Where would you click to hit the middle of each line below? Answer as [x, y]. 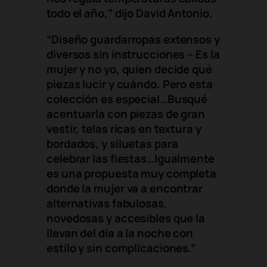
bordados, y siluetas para [112, 143]
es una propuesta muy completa [132, 173]
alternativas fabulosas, [107, 203]
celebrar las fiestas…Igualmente [131, 158]
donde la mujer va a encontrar [125, 188]
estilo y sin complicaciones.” [121, 248]
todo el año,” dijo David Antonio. [130, 13]
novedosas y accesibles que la [126, 218]
